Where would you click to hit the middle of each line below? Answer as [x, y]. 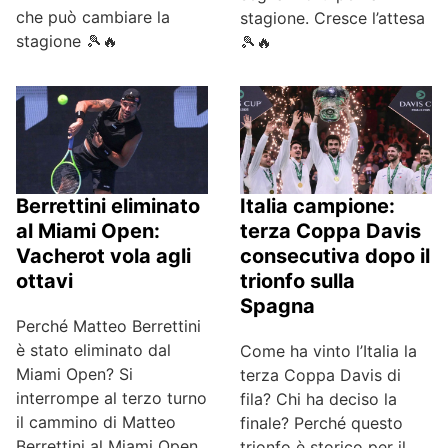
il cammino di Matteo [96, 422]
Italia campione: [317, 206]
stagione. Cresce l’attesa [332, 18]
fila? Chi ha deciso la [318, 399]
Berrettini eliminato [108, 206]
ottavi [44, 281]
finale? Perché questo [321, 423]
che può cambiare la [93, 16]
